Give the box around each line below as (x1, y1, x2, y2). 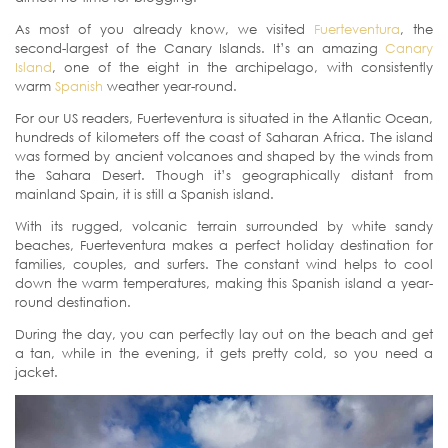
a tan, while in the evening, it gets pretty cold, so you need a (15, 345, 433, 362)
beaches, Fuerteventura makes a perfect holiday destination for (15, 237, 433, 254)
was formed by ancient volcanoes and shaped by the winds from (15, 148, 433, 165)
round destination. (15, 294, 131, 311)
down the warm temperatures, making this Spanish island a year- (15, 275, 433, 292)
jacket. (15, 364, 58, 381)
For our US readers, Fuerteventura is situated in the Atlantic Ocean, (15, 110, 433, 127)
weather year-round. (103, 78, 237, 95)
